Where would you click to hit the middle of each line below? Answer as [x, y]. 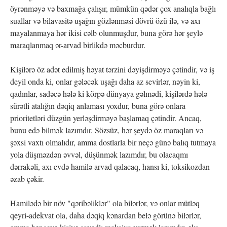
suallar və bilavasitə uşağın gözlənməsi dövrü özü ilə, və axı [105, 20]
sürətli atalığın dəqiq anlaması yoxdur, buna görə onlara [98, 105]
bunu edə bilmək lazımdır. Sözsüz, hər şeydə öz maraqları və [107, 130]
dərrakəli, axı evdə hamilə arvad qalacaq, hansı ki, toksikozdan [110, 166]
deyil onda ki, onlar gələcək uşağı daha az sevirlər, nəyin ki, [105, 81]
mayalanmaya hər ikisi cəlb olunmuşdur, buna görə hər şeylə [106, 32]
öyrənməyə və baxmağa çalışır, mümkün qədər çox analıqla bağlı [113, 8]
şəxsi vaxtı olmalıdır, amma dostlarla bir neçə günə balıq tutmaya [113, 142]
